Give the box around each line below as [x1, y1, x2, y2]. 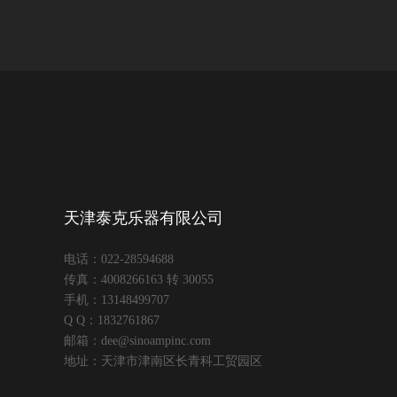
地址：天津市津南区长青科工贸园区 [64, 354, 262, 368]
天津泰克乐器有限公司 [64, 209, 223, 227]
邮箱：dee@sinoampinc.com [64, 334, 211, 347]
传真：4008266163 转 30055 [64, 273, 214, 286]
